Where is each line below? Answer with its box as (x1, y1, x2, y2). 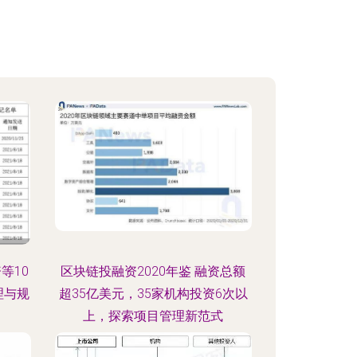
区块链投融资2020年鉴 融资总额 (61, 264, 246, 279)
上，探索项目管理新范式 (83, 308, 224, 324)
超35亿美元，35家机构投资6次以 (58, 286, 248, 301)
